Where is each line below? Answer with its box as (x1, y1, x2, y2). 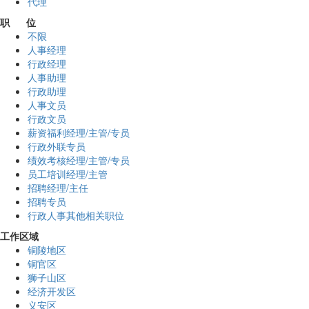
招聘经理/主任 (28, 181, 88, 195)
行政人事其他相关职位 (28, 208, 124, 223)
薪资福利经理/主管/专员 (28, 126, 130, 140)
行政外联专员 (28, 139, 86, 154)
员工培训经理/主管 (28, 167, 108, 181)
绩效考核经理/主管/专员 (28, 153, 130, 168)
